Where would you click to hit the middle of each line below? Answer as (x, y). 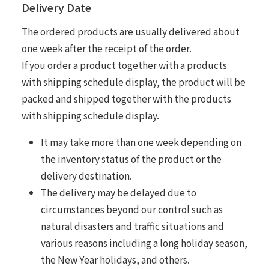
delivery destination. (86, 175)
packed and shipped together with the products (126, 98)
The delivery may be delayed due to (118, 192)
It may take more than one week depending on (141, 141)
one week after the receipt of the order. (106, 48)
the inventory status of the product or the (131, 158)
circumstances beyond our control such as (131, 209)
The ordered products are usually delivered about (130, 31)
